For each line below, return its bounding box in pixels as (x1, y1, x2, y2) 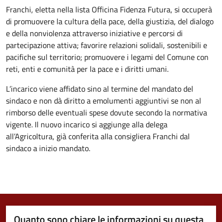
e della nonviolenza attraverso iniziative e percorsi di (6, 27, 183, 39)
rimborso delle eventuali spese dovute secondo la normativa (6, 106, 207, 118)
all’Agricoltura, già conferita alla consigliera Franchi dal (6, 130, 190, 142)
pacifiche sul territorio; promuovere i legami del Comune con (6, 51, 209, 63)
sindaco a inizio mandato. (6, 142, 90, 154)
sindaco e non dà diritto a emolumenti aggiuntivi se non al (6, 94, 201, 107)
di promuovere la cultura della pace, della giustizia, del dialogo (6, 15, 214, 27)
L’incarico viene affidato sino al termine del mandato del (6, 82, 193, 95)
